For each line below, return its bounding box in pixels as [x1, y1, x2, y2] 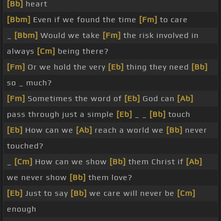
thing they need [124, 62, 191, 72]
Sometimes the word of [25, 94, 124, 104]
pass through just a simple [7, 110, 116, 119]
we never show [7, 173, 70, 183]
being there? [55, 46, 109, 56]
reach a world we [92, 125, 166, 135]
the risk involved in [121, 31, 199, 40]
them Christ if [126, 157, 186, 167]
